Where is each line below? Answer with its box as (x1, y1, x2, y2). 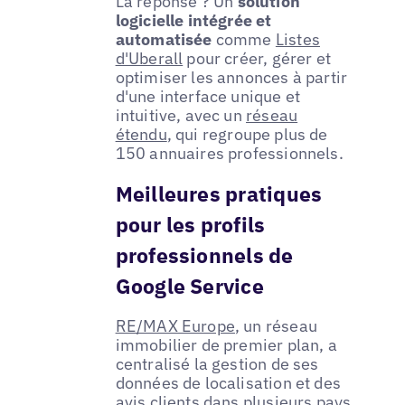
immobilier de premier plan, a (115, 334, 337, 355)
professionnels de (115, 240, 294, 268)
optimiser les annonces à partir (115, 66, 348, 88)
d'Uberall (115, 47, 184, 69)
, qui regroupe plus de (166, 123, 328, 145)
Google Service (115, 271, 264, 299)
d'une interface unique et (115, 85, 301, 107)
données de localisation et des (115, 372, 342, 393)
